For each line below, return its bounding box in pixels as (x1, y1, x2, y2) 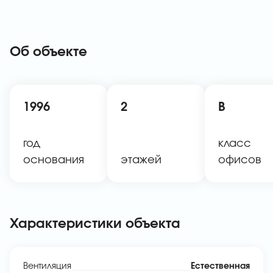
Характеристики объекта (10, 218, 180, 230)
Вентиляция (23, 262, 71, 271)
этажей (121, 155, 161, 166)
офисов (218, 155, 261, 166)
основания (23, 155, 84, 166)
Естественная (191, 262, 250, 271)
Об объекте (10, 46, 87, 58)
